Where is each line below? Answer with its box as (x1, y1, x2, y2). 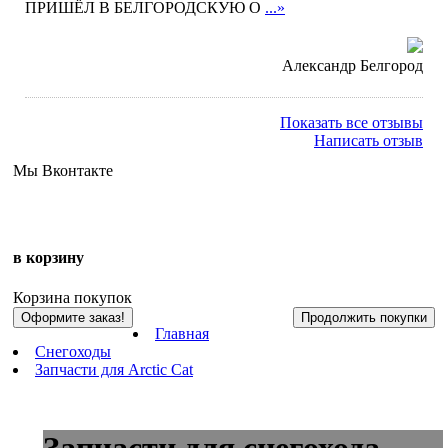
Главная (155, 324, 209, 342)
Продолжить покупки (301, 309, 427, 325)
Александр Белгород (282, 57, 423, 74)
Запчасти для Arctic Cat (35, 360, 193, 378)
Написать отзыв (314, 132, 423, 149)
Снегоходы (35, 342, 111, 360)
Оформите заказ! (21, 309, 125, 325)
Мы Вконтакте (13, 162, 113, 179)
